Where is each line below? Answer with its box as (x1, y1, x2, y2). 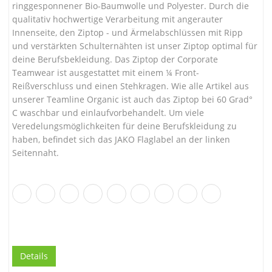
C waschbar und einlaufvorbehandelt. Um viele (12, 106, 204, 118)
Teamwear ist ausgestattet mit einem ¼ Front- (12, 66, 199, 78)
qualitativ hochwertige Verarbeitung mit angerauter (12, 13, 223, 25)
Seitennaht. (12, 146, 59, 158)
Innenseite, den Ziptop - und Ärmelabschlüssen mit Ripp (12, 26, 243, 38)
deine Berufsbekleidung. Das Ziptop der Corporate (12, 53, 218, 65)
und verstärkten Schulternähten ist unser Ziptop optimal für (12, 39, 257, 52)
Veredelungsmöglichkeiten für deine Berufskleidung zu (12, 120, 237, 132)
